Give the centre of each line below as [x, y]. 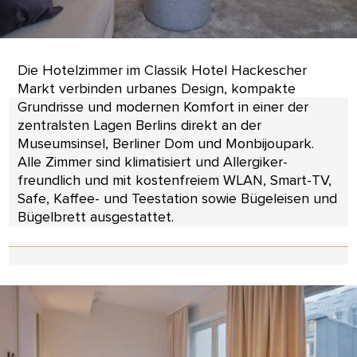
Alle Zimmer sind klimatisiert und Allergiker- [152, 161]
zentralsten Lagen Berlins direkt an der [139, 125]
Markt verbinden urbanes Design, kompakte [156, 88]
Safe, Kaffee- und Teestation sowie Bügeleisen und [177, 198]
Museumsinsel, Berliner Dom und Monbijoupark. [165, 143]
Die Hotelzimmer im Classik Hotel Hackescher [162, 70]
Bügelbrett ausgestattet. [95, 216]
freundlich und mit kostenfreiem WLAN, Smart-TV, [174, 180]
